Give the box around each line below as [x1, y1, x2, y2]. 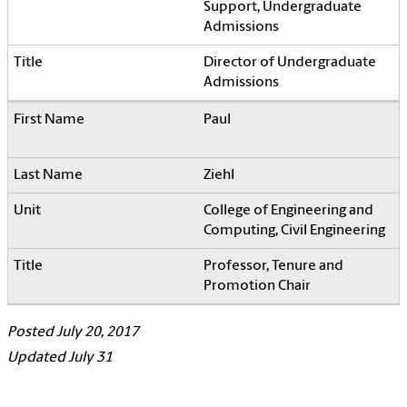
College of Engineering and [203, 203, 373, 219]
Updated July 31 [7, 351, 113, 366]
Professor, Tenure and [203, 259, 343, 274]
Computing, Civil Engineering [203, 223, 385, 239]
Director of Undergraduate [203, 55, 376, 71]
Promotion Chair [203, 279, 311, 294]
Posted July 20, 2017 [7, 325, 139, 341]
